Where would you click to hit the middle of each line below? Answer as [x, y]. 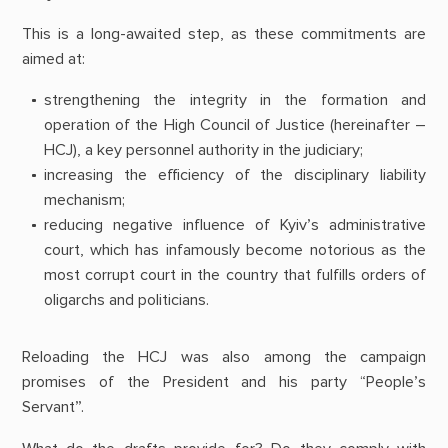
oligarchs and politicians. [126, 299]
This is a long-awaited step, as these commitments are [224, 33]
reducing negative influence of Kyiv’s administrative [235, 224]
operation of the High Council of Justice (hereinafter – [235, 124]
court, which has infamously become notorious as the [235, 249]
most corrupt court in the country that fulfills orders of [235, 274]
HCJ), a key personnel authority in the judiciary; [203, 149]
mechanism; [84, 199]
